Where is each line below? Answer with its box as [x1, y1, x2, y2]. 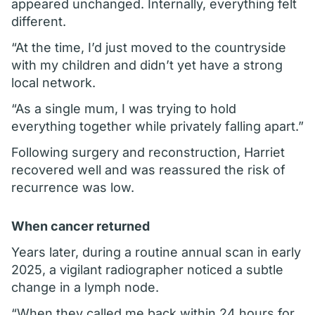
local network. [11, 75, 96, 90]
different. [11, 14, 66, 29]
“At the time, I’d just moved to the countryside [11, 40, 286, 55]
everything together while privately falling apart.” [11, 119, 304, 134]
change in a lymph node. [11, 280, 159, 295]
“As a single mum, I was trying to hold [11, 101, 236, 116]
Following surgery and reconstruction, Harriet [11, 145, 285, 160]
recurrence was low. [11, 180, 134, 195]
